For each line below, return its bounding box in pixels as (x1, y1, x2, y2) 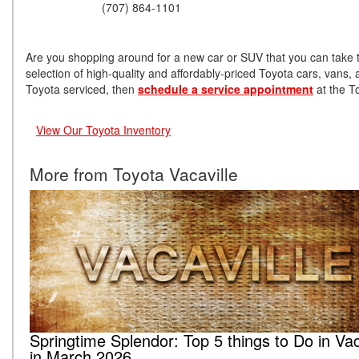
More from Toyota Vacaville (30, 162, 238, 187)
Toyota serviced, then (26, 81, 138, 98)
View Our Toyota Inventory (36, 122, 171, 139)
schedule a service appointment (138, 81, 313, 98)
